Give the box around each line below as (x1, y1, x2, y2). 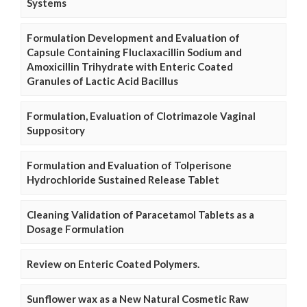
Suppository (27, 124, 85, 137)
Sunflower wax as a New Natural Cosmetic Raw (27, 293, 249, 306)
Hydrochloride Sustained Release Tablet (27, 173, 219, 186)
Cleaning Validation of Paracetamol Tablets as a (27, 208, 254, 221)
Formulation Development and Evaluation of (27, 32, 240, 45)
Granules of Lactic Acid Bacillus (27, 75, 178, 88)
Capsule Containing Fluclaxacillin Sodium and (27, 46, 242, 59)
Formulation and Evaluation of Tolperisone (27, 159, 232, 172)
